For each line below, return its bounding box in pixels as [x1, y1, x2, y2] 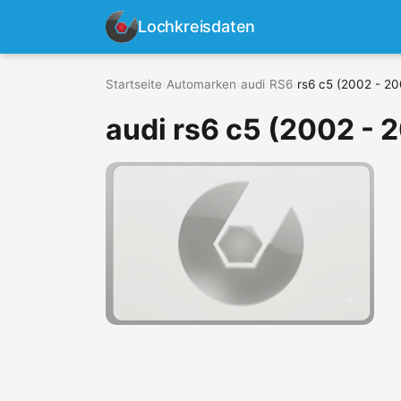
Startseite [106, 77, 162, 91]
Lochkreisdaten [138, 17, 256, 36]
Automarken [166, 77, 236, 91]
